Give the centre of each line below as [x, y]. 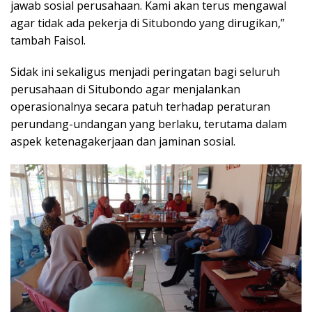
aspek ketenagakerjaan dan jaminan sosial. [123, 141]
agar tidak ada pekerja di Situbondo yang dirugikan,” [148, 23]
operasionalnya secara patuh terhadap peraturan [140, 106]
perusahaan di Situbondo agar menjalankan [125, 89]
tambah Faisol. [48, 40]
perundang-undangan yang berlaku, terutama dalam [149, 124]
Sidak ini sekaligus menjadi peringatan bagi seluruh [145, 71]
